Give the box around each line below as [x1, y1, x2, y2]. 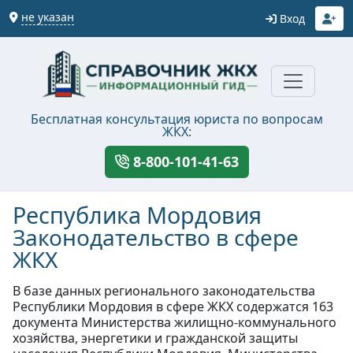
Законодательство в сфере [13, 221, 299, 252]
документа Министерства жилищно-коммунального [13, 313, 336, 331]
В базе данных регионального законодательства [13, 281, 315, 299]
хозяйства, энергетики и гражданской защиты [13, 329, 298, 347]
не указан [21, 9, 74, 24]
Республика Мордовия [13, 199, 262, 230]
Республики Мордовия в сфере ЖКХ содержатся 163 [13, 297, 333, 315]
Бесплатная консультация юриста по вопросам [30, 110, 323, 128]
